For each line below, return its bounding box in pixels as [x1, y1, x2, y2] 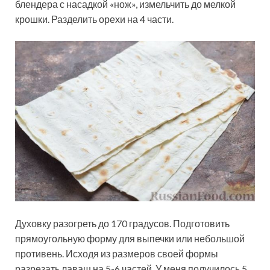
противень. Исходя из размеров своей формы [15, 247, 218, 259]
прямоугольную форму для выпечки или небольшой [15, 232, 245, 244]
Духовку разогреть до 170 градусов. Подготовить [15, 217, 230, 229]
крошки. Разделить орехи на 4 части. [15, 13, 174, 25]
